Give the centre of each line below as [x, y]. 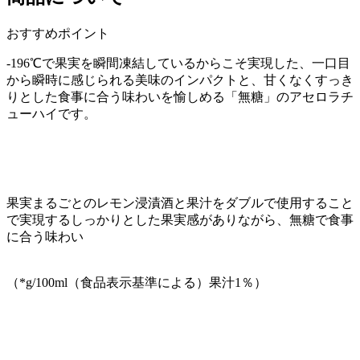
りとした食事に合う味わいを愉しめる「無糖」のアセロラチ [180, 96]
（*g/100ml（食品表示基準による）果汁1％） [137, 282]
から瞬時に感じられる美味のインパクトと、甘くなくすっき [180, 80]
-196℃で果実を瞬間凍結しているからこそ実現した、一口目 [178, 63]
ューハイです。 [51, 113]
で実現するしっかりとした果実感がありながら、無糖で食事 [180, 219]
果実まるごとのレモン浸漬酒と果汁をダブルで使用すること [180, 202]
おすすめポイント [58, 33]
